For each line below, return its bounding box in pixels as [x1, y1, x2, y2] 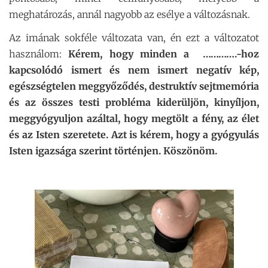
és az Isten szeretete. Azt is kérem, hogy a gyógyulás [9, 128, 259, 141]
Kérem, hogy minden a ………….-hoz [68, 47, 260, 60]
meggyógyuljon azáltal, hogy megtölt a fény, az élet [9, 112, 259, 124]
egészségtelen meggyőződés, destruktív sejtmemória [9, 80, 259, 92]
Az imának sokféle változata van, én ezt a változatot [9, 31, 259, 44]
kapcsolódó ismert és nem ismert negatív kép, [9, 63, 259, 76]
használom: [9, 47, 69, 60]
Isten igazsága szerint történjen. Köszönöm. [9, 144, 217, 157]
